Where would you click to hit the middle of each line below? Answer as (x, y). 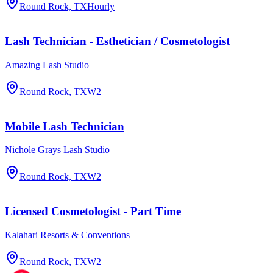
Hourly (101, 7)
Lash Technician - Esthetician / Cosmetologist (117, 41)
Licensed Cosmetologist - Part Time (93, 211)
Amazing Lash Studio (47, 65)
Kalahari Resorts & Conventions (67, 235)
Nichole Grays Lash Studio (57, 150)
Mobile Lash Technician (65, 126)
